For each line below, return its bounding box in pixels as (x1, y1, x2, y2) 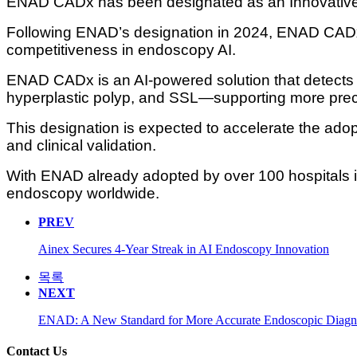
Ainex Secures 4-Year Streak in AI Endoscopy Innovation (38, 241, 329, 256)
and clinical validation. (6, 136, 156, 154)
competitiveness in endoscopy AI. (6, 41, 236, 58)
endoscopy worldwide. (6, 184, 159, 202)
